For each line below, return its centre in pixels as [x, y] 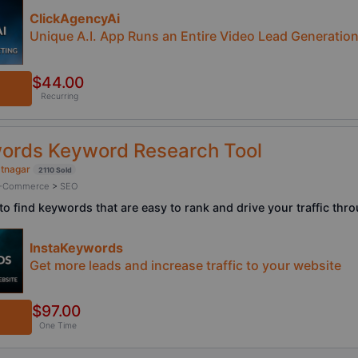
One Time [58, 325]
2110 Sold [55, 169]
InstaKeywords [76, 247]
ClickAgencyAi [75, 19]
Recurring [59, 97]
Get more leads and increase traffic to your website [185, 265]
